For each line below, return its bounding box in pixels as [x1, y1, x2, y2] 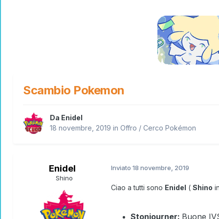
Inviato [111, 164, 132, 172]
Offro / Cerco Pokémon [120, 124, 196, 132]
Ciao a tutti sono [111, 183, 165, 192]
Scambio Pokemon [23, 83, 125, 97]
